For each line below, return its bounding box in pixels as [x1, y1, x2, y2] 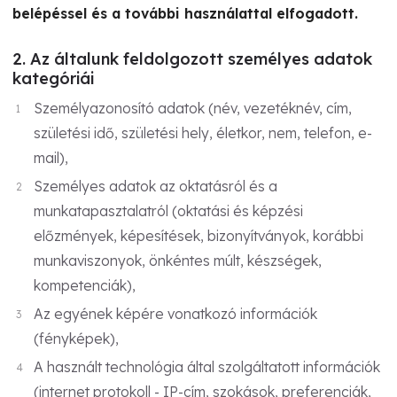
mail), [33, 148, 68, 167]
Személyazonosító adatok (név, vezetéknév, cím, [33, 98, 352, 117]
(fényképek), [33, 329, 119, 347]
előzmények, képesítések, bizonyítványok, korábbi [33, 226, 363, 245]
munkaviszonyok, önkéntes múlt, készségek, [33, 251, 322, 269]
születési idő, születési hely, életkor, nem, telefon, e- [33, 123, 372, 142]
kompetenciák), [33, 276, 136, 294]
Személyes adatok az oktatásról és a [33, 176, 277, 195]
